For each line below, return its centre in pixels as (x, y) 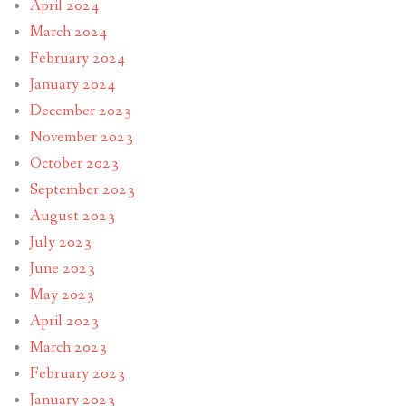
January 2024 (72, 84)
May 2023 (62, 295)
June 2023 (62, 268)
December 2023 (80, 111)
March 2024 (68, 32)
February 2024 (77, 58)
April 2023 (64, 321)
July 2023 (60, 242)
